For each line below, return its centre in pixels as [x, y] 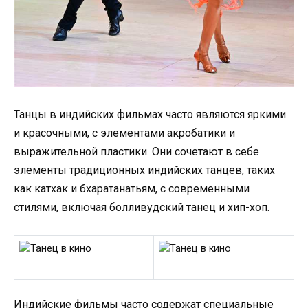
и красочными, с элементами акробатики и [124, 133]
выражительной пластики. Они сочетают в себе [136, 152]
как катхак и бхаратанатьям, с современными [132, 189]
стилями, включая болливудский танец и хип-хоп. [142, 208]
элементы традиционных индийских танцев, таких [144, 170]
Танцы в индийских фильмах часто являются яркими [150, 115]
